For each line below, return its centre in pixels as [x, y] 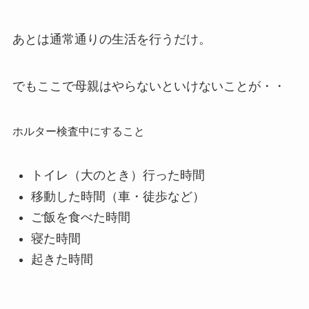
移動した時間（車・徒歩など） [118, 196]
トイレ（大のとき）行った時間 [118, 176]
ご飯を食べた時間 [80, 218]
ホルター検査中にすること [78, 131]
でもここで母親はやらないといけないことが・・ [149, 86]
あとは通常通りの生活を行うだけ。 [111, 40]
